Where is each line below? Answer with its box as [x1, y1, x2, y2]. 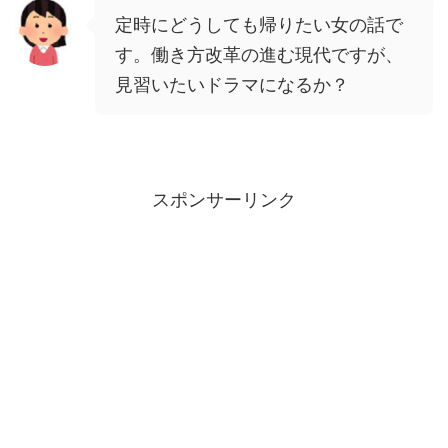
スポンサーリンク [152, 189, 296, 211]
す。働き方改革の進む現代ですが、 [115, 44, 403, 66]
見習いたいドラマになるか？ [115, 74, 349, 96]
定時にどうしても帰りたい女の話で [115, 14, 403, 36]
